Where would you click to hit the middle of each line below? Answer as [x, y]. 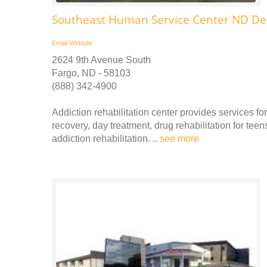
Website [81, 43]
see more [179, 138]
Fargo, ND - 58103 [91, 73]
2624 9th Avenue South [101, 60]
